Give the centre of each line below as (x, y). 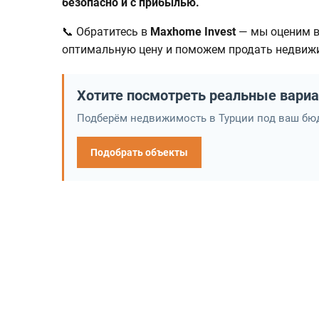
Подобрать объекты (139, 153)
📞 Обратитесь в (106, 32)
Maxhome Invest (193, 32)
